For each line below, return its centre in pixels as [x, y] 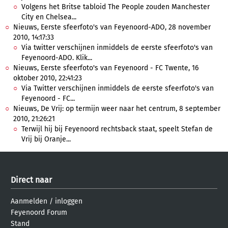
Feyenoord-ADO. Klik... [57, 58]
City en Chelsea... [49, 17]
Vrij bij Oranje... [46, 139]
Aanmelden [29, 201]
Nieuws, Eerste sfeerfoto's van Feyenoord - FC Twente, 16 [106, 68]
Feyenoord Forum [39, 212]
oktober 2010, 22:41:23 [48, 78]
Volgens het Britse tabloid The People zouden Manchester [116, 7]
